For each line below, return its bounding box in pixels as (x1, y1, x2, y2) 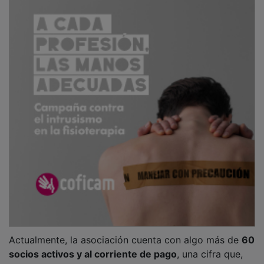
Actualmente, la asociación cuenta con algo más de (9, 233, 242, 246)
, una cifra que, (177, 247, 243, 260)
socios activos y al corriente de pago (9, 247, 177, 260)
